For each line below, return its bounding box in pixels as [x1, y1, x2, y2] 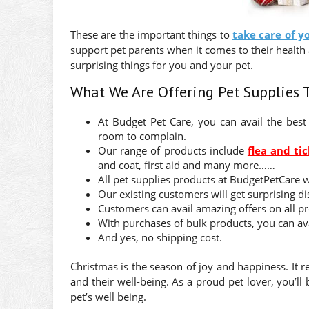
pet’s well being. [70, 289, 146, 303]
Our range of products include [98, 143, 248, 157]
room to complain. [98, 128, 186, 143]
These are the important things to [70, 27, 232, 41]
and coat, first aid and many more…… [98, 157, 275, 172]
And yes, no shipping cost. [98, 230, 222, 244]
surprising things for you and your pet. [70, 57, 253, 72]
